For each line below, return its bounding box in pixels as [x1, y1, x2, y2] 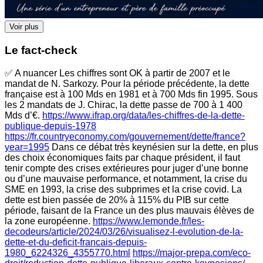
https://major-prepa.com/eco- [133, 247, 251, 258]
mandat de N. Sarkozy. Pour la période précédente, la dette [5, 78, 249, 89]
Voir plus [9, 22, 39, 32]
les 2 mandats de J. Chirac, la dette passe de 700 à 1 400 [5, 99, 242, 110]
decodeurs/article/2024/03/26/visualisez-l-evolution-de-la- [5, 226, 243, 237]
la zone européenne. [5, 215, 93, 226]
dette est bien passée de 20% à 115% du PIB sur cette [5, 194, 229, 205]
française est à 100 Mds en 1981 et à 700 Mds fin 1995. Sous [5, 89, 258, 99]
